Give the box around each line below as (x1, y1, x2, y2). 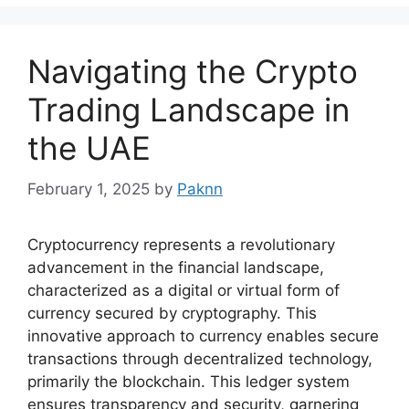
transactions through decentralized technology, (27, 349, 372, 368)
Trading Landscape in (27, 90, 350, 130)
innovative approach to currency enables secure (27, 326, 379, 345)
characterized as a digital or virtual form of (27, 280, 340, 299)
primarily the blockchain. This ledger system (27, 372, 350, 391)
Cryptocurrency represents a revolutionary (27, 235, 335, 254)
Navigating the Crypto (27, 52, 358, 91)
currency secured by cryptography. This (27, 303, 317, 322)
